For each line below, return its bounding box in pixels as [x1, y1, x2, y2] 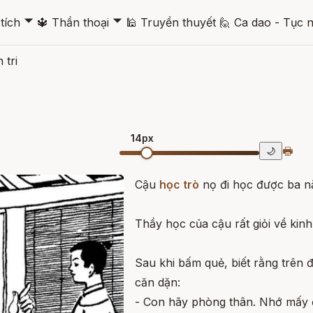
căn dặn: [135, 275, 180, 289]
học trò [159, 177, 199, 191]
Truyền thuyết [140, 15, 216, 29]
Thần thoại [51, 15, 109, 29]
